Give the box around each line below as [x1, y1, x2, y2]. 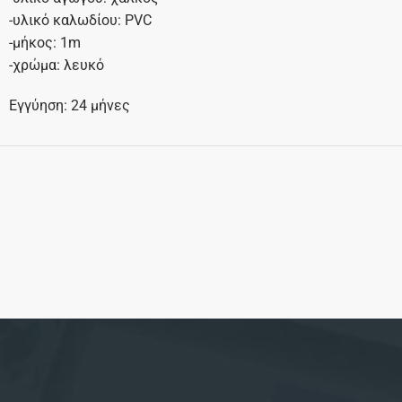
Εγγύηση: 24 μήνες [8, 97, 130, 115]
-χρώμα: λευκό [8, 57, 104, 74]
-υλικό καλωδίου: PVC [8, 12, 152, 30]
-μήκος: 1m [8, 34, 81, 52]
